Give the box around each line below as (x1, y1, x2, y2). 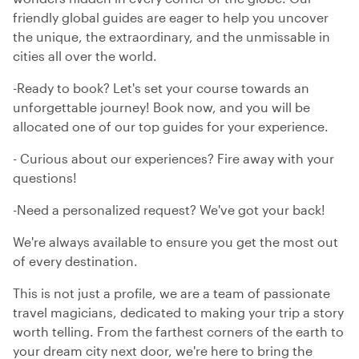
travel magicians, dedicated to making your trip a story (13, 305, 344, 320)
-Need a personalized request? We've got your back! (13, 202, 325, 217)
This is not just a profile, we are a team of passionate (13, 285, 330, 301)
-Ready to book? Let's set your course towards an (13, 80, 309, 95)
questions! (13, 170, 77, 185)
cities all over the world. (13, 48, 157, 63)
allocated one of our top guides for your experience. (13, 119, 329, 134)
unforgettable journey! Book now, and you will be (13, 99, 310, 115)
